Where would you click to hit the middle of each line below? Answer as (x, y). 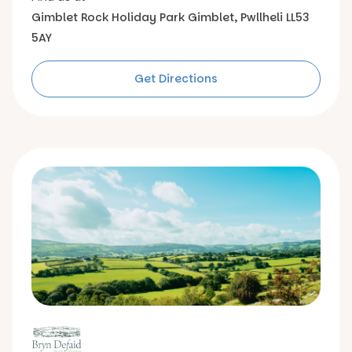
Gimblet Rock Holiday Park (108, 17)
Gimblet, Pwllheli (234, 17)
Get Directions (176, 79)
